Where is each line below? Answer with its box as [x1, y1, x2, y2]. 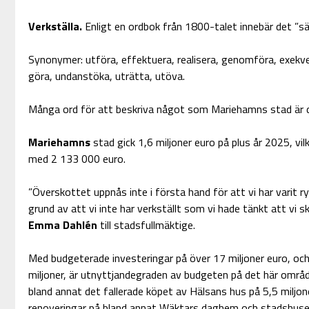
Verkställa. [28, 18, 85, 35]
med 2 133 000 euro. [28, 150, 126, 168]
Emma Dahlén [28, 217, 97, 234]
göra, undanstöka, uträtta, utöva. [28, 68, 185, 85]
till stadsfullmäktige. [97, 217, 195, 234]
